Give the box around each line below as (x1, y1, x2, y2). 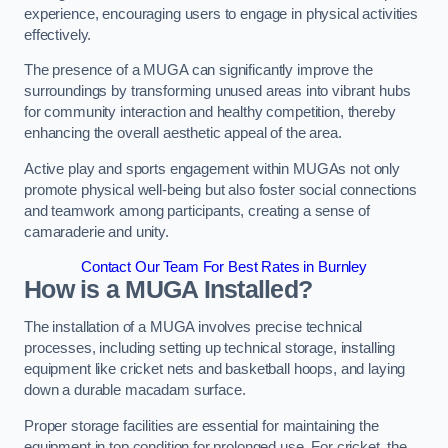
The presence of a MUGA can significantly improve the (24, 62, 373, 79)
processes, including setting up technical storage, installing (24, 339, 396, 356)
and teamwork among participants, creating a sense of (24, 202, 370, 219)
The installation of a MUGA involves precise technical (24, 318, 363, 335)
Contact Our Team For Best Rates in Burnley (81, 259, 367, 276)
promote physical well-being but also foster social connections (24, 181, 417, 198)
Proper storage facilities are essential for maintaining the (24, 417, 379, 434)
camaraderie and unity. (24, 223, 169, 240)
